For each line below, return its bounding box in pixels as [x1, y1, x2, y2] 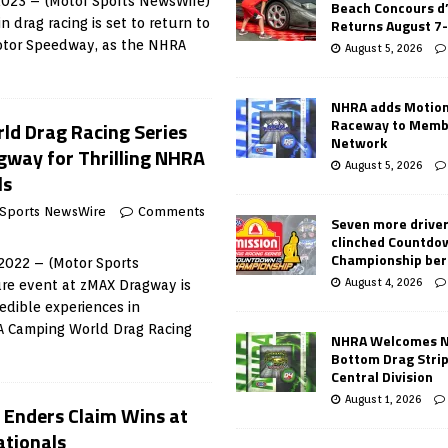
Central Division [331, 365, 434, 387]
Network [331, 131, 388, 153]
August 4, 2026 [345, 274, 423, 289]
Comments [138, 204, 205, 219]
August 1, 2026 [345, 391, 422, 406]
